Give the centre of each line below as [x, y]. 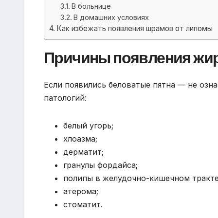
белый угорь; [88, 125]
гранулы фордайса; [100, 165]
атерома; [81, 191]
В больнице [91, 6]
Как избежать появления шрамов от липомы [135, 28]
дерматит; [83, 152]
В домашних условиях [111, 17]
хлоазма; [80, 138]
